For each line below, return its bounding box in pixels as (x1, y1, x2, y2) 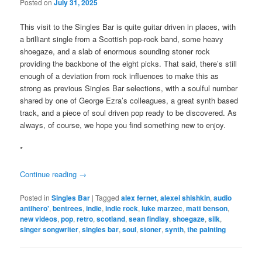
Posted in (20, 192, 50, 202)
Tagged (95, 192, 120, 202)
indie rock (105, 202, 139, 213)
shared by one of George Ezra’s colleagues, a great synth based (20, 94, 239, 106)
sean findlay (129, 213, 170, 224)
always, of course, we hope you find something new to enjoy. (20, 119, 226, 130)
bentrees (53, 202, 83, 213)
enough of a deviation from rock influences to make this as (20, 70, 219, 81)
